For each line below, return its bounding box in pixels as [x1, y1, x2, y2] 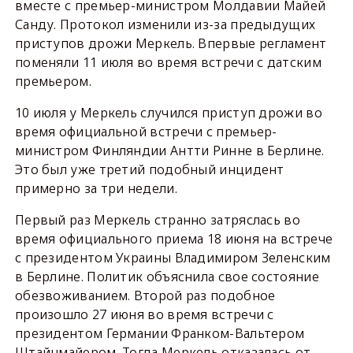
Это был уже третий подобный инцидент [14, 161, 284, 178]
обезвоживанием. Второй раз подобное [14, 287, 276, 304]
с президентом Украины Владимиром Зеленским [14, 249, 331, 266]
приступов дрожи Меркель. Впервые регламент [14, 35, 327, 52]
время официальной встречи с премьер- [14, 123, 277, 140]
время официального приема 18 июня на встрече [14, 230, 333, 247]
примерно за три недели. [14, 180, 177, 197]
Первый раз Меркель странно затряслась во [14, 211, 300, 229]
